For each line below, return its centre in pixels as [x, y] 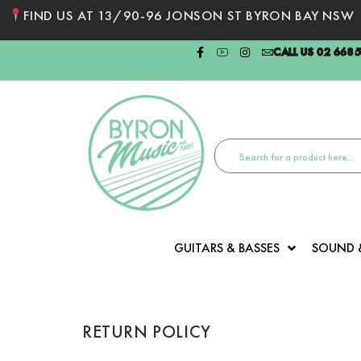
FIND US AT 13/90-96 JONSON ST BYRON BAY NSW [189, 16]
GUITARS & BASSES [227, 248]
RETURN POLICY [147, 332]
